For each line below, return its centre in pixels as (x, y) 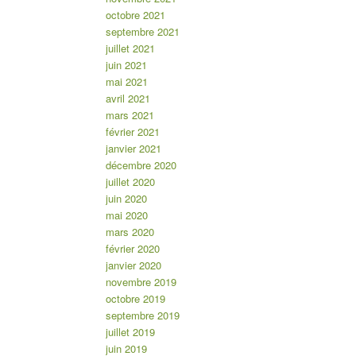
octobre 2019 (135, 298)
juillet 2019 (130, 331)
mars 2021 (130, 114)
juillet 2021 (130, 48)
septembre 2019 (142, 315)
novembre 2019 (141, 281)
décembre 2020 (141, 164)
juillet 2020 (130, 181)
